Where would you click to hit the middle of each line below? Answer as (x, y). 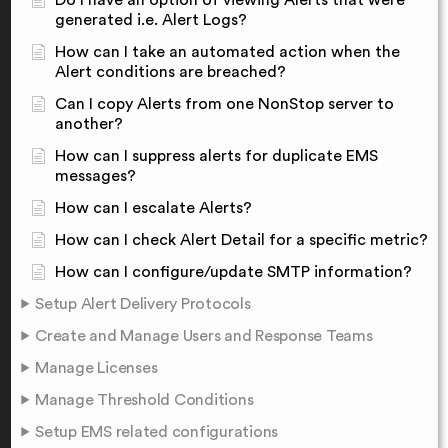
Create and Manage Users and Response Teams (204, 336)
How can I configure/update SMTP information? (233, 272)
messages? (95, 176)
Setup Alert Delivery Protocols (143, 304)
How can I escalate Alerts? (153, 208)
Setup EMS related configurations (156, 432)
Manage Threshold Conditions (144, 400)
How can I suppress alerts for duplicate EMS (216, 156)
